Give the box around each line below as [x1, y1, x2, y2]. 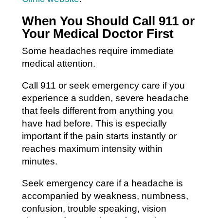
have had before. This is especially [21, 118, 167, 128]
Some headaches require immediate [21, 45, 174, 56]
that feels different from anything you [21, 105, 173, 116]
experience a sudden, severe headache [21, 92, 189, 103]
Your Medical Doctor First [21, 26, 174, 41]
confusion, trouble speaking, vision [21, 203, 166, 214]
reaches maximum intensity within [21, 143, 163, 154]
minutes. [21, 156, 57, 166]
